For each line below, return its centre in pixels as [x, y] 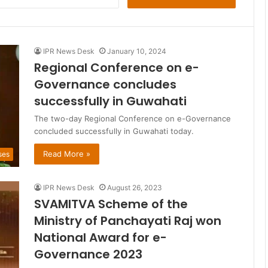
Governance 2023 [88, 255]
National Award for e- [100, 238]
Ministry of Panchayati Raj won [128, 221]
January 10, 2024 [137, 51]
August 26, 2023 [135, 188]
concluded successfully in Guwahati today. [114, 131]
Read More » [67, 154]
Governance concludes [105, 84]
